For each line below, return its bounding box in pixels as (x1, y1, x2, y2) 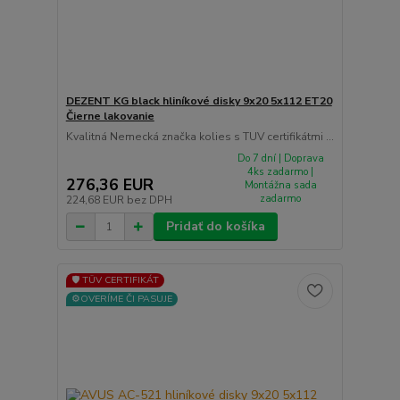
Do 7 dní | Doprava (237, 151, 324, 165)
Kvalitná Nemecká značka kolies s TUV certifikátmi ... (65, 129, 334, 144)
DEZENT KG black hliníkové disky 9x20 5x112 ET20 (65, 93, 332, 108)
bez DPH (126, 193, 172, 208)
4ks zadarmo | (247, 164, 314, 179)
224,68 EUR (65, 193, 127, 208)
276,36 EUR (65, 174, 154, 196)
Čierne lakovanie (65, 108, 154, 123)
